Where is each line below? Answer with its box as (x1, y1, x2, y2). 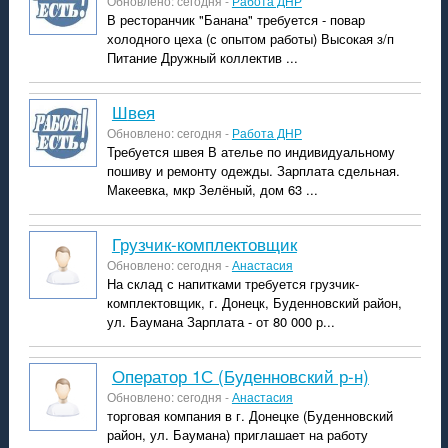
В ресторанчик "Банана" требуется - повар (106, 10, 365, 29)
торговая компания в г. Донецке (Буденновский (106, 406, 393, 425)
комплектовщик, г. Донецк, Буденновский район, (106, 293, 402, 312)
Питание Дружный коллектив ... (106, 48, 298, 67)
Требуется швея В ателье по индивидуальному (106, 142, 395, 161)
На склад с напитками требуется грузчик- (106, 274, 359, 293)
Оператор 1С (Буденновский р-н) (124, 363, 369, 388)
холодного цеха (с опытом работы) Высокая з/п (106, 29, 394, 48)
